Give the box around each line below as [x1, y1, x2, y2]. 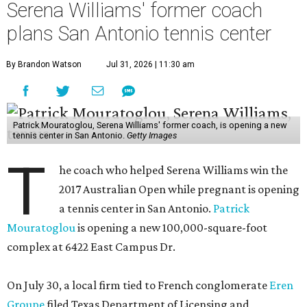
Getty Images [126, 130, 177, 140]
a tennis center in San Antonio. [59, 201, 214, 215]
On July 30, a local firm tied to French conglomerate [7, 278, 269, 292]
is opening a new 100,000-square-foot [75, 221, 267, 234]
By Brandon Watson [6, 60, 82, 69]
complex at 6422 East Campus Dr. [7, 240, 175, 254]
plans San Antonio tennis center [7, 22, 271, 45]
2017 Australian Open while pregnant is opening [59, 182, 300, 196]
